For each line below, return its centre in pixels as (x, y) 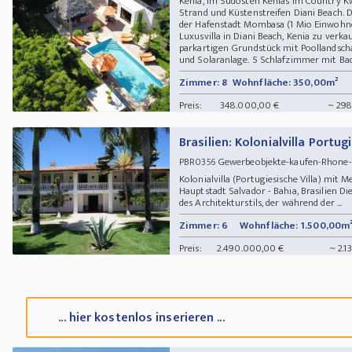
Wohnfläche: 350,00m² (285, 82)
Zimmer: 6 (203, 225)
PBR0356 (197, 161)
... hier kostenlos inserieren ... (141, 318)
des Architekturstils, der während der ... (261, 202)
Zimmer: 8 (203, 82)
